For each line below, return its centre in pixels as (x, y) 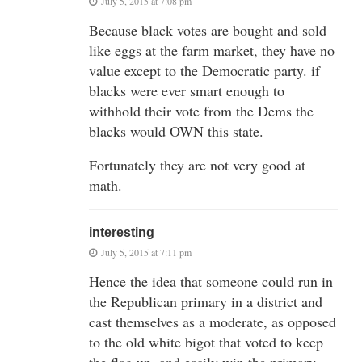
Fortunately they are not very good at (197, 164)
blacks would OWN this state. (176, 130)
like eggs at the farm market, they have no (212, 50)
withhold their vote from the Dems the (201, 110)
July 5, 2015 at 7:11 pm (146, 252)
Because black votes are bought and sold (208, 29)
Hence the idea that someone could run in (211, 281)
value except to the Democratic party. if (204, 70)
